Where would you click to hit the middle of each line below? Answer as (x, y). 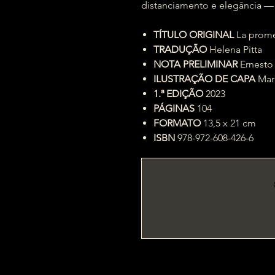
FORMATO (177, 123)
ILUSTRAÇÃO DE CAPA (204, 79)
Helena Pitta (236, 49)
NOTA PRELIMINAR (196, 64)
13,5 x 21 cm (228, 123)
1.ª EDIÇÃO (178, 94)
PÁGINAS (174, 108)
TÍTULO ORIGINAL (194, 35)
